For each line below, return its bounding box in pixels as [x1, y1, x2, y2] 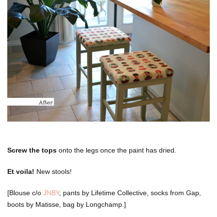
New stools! [34, 167, 72, 175]
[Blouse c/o [7, 188, 43, 197]
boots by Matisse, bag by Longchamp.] [7, 200, 126, 208]
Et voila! [7, 167, 34, 175]
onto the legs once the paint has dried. [57, 146, 176, 154]
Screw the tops [7, 146, 57, 154]
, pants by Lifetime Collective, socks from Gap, [59, 188, 201, 197]
